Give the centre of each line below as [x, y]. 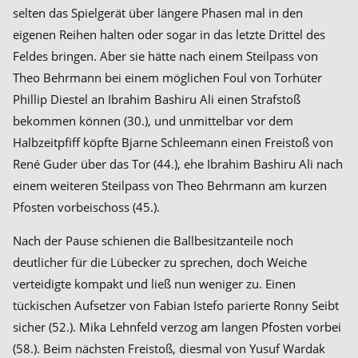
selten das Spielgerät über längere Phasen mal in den [158, 13]
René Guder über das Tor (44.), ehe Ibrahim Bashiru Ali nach [178, 164]
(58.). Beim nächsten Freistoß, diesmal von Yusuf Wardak [169, 348]
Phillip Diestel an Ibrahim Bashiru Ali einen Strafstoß [157, 99]
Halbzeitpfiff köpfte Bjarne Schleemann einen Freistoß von [173, 142]
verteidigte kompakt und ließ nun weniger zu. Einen [154, 284]
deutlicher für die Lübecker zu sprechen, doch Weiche [160, 262]
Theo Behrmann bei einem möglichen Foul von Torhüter [167, 78]
